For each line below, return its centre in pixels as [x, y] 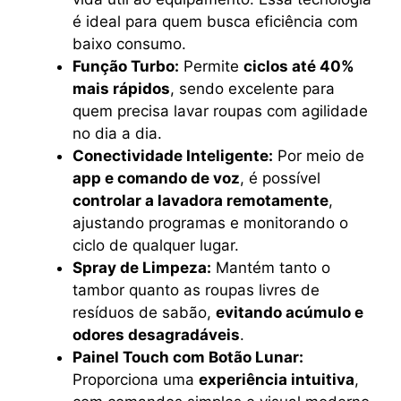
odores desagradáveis [156, 334]
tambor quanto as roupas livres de [196, 290]
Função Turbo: [126, 66]
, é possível [280, 178]
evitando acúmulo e [290, 312]
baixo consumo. [129, 43]
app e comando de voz [156, 178]
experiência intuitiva [277, 379]
